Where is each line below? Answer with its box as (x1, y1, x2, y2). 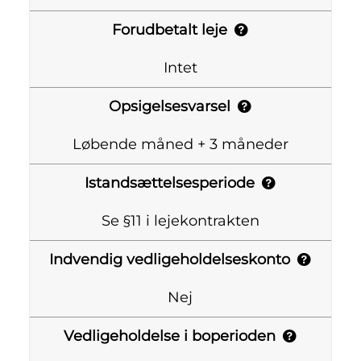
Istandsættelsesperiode (85, 174, 255, 193)
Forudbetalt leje (112, 21, 228, 39)
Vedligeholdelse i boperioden (64, 327, 276, 346)
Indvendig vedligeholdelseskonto (49, 251, 291, 269)
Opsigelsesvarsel (109, 98, 231, 116)
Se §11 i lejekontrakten (101, 212, 259, 230)
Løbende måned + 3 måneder (72, 135, 288, 154)
